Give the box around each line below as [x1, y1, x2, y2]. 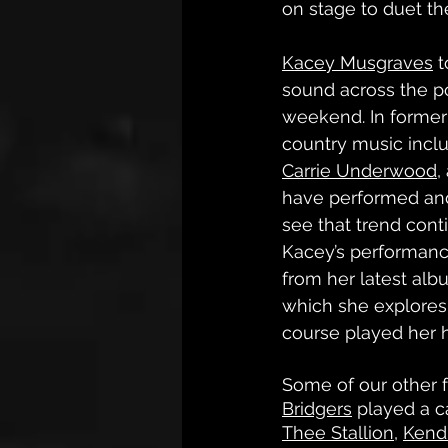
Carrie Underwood [282, 160, 437, 181]
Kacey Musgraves [282, 52, 433, 73]
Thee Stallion [282, 422, 394, 443]
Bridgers [282, 398, 352, 419]
